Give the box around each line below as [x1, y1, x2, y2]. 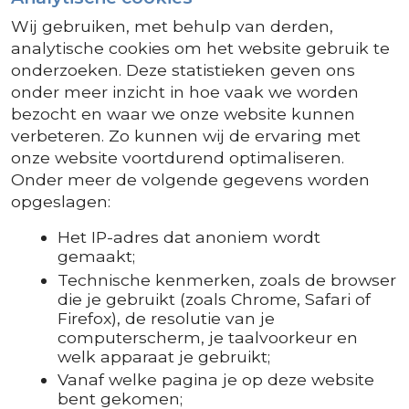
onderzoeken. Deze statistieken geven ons [11, 60, 355, 80]
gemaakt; [58, 246, 136, 267]
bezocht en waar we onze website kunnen [11, 104, 355, 124]
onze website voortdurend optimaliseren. [11, 148, 344, 168]
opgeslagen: [11, 192, 110, 212]
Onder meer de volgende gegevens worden [11, 170, 370, 190]
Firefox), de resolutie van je [58, 308, 276, 328]
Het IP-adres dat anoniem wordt [58, 227, 321, 247]
